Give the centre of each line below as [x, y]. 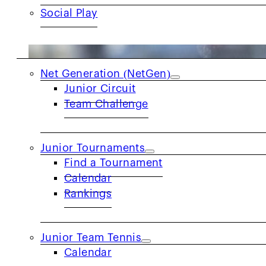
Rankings [88, 194]
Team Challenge [106, 104]
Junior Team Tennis [91, 237]
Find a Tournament [113, 163]
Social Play [69, 13]
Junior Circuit [100, 88]
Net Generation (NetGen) [106, 74]
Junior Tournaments [93, 148]
